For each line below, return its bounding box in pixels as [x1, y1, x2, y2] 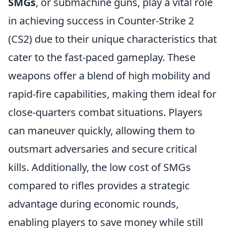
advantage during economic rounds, [8, 196, 179, 211]
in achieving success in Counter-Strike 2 [8, 13, 194, 27]
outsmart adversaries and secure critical [8, 141, 197, 156]
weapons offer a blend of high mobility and [8, 68, 210, 82]
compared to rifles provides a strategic [8, 178, 190, 192]
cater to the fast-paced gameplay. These [8, 50, 195, 64]
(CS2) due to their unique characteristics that [8, 32, 217, 46]
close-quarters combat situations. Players [8, 105, 203, 119]
